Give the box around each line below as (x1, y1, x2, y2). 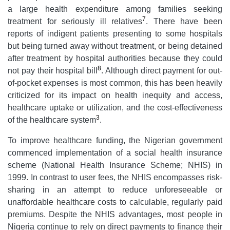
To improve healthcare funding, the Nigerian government (8, 136, 222, 145)
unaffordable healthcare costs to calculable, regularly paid (8, 198, 222, 206)
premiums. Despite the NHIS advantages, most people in (8, 210, 222, 219)
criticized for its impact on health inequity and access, (8, 91, 222, 100)
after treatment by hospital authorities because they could (8, 54, 222, 63)
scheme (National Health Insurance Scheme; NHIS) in (8, 161, 222, 169)
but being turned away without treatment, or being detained (8, 42, 222, 50)
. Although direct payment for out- (101, 66, 223, 75)
